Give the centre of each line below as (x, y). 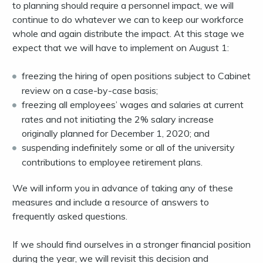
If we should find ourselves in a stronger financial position (131, 245)
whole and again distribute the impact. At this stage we (128, 34)
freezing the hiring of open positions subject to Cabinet (136, 76)
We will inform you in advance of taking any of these (123, 188)
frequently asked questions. (70, 216)
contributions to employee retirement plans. (112, 162)
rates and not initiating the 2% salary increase (118, 119)
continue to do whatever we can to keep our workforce (128, 20)
